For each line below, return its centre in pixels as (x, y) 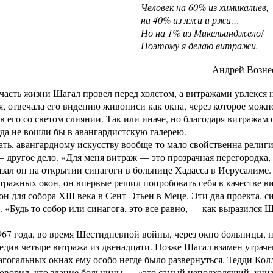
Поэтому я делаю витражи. (200, 45)
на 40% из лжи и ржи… (190, 20)
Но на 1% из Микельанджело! (202, 33)
